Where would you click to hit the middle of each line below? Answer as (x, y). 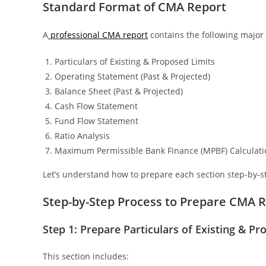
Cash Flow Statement (96, 106)
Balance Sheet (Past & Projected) (119, 91)
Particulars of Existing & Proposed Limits (135, 61)
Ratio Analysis (82, 136)
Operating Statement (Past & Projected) (132, 76)
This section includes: (86, 256)
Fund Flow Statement (96, 121)
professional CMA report (98, 35)
